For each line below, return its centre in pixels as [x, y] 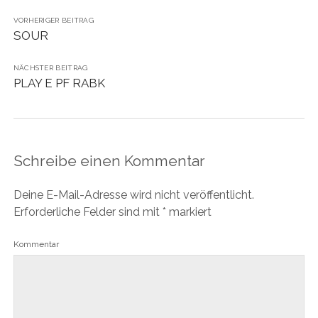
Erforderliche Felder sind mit [88, 212]
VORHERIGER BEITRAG [54, 21]
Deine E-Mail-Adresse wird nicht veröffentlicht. [133, 195]
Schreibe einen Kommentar [109, 161]
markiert [188, 212]
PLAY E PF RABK [59, 83]
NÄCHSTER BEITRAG [50, 68]
